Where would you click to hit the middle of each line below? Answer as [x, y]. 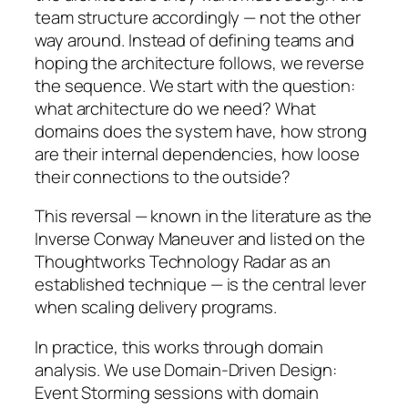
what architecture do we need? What [175, 108]
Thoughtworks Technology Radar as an [183, 262]
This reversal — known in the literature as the [204, 216]
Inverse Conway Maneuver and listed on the [200, 239]
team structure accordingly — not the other [198, 17]
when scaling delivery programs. [156, 307]
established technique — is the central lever [200, 285]
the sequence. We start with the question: [195, 85]
